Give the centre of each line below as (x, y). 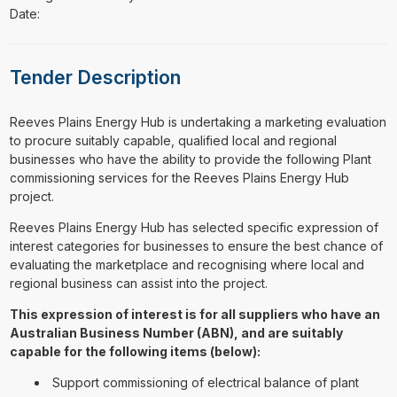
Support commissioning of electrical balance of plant (205, 382)
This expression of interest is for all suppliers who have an (195, 314)
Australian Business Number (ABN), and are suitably (176, 333)
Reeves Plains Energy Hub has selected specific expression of (194, 227)
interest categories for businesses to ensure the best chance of (196, 246)
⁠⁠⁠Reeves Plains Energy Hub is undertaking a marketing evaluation (198, 122)
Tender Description (95, 78)
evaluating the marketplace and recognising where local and (187, 265)
